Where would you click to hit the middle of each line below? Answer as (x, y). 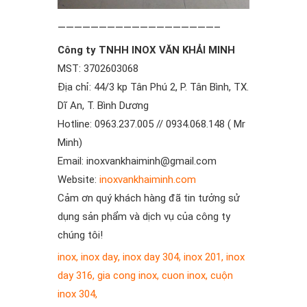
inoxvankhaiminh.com (148, 180)
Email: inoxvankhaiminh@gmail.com (137, 161)
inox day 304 (151, 257)
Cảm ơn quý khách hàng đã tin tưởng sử (149, 198)
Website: (78, 180)
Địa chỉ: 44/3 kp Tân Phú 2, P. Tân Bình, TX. (153, 87)
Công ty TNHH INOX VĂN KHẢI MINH (146, 50)
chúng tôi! (80, 235)
